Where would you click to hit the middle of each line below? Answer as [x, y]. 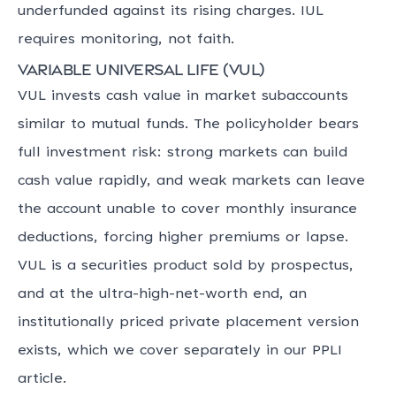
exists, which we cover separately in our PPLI [180, 351]
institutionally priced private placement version [188, 323]
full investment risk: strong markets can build [183, 153]
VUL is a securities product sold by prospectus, [186, 266]
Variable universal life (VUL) [141, 68]
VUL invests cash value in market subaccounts [183, 96]
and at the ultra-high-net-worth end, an [162, 294]
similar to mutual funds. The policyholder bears [188, 125]
